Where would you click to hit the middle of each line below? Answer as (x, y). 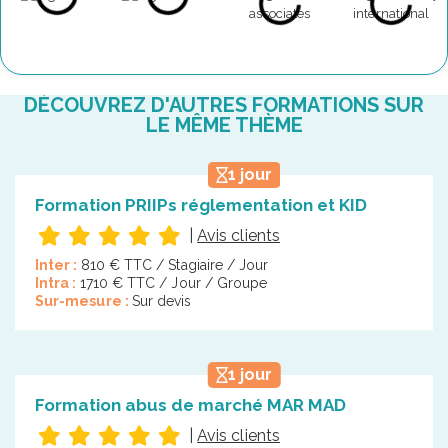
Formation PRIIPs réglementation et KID (201, 204)
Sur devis (161, 300)
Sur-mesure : (83, 300)
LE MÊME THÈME (224, 124)
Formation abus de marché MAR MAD (190, 404)
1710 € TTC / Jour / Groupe (173, 282)
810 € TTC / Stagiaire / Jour (174, 264)
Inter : (58, 264)
